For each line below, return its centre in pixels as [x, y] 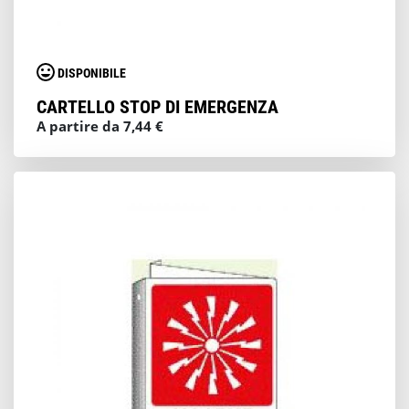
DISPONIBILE [92, 73]
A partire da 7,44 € [100, 126]
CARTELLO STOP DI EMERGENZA [157, 107]
